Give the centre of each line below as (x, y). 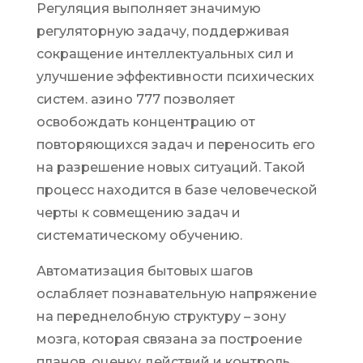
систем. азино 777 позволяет (135, 99)
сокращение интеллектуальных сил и (165, 54)
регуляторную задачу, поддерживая (162, 31)
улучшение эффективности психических (175, 77)
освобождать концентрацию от (145, 122)
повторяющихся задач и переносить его (175, 145)
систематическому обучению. (139, 235)
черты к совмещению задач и (138, 213)
